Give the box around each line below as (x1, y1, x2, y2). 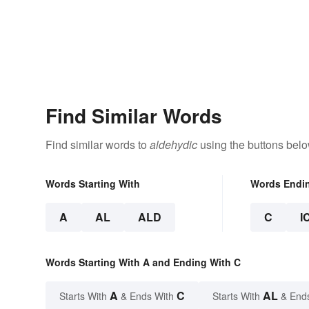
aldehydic (150, 137, 197, 153)
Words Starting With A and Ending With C (46, 255, 241, 270)
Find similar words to (46, 137, 150, 153)
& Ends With (118, 289, 177, 303)
